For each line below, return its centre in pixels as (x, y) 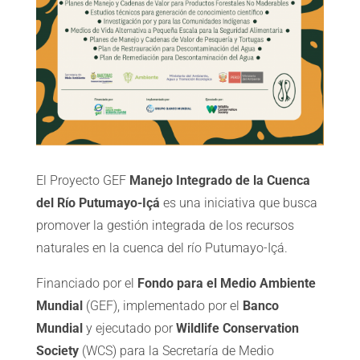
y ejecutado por (129, 329)
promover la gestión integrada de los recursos (165, 226)
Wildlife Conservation (237, 329)
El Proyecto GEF (82, 181)
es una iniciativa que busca (240, 203)
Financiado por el (86, 284)
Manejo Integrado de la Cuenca (219, 181)
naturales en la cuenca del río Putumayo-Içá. (162, 248)
